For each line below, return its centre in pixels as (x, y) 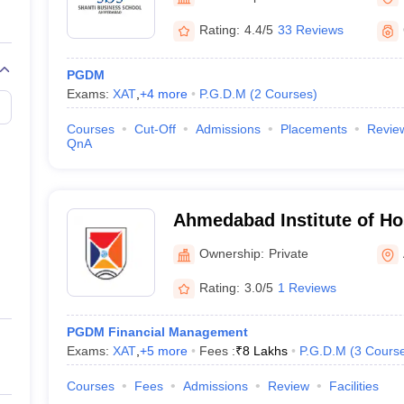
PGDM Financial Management (157, 332)
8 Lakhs (265, 351)
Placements (313, 129)
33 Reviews (310, 30)
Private (288, 253)
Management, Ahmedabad (284, 243)
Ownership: (231, 253)
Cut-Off (155, 129)
